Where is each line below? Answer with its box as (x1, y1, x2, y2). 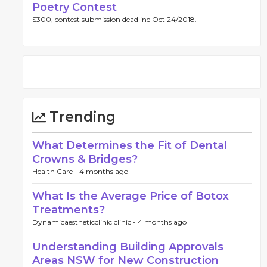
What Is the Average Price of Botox (32, 190, 229, 203)
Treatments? (32, 203, 105, 216)
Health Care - (32, 167, 79, 176)
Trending (46, 108, 116, 125)
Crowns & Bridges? (32, 153, 138, 166)
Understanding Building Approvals (32, 240, 223, 253)
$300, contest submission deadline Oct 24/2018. (32, 15, 197, 24)
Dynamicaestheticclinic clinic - (32, 218, 138, 226)
